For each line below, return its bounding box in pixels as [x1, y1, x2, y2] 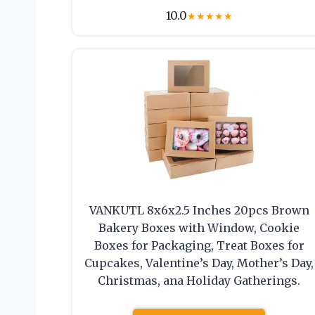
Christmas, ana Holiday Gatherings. [98, 274, 301, 288]
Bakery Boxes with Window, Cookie [98, 221, 300, 236]
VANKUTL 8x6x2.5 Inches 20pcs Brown [89, 203, 309, 218]
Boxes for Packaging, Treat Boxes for [94, 238, 304, 253]
